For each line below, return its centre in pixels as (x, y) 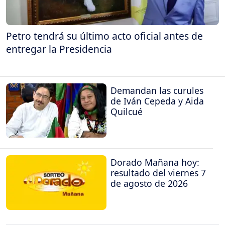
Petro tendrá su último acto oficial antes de (104, 36)
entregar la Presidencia (59, 49)
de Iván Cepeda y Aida (157, 101)
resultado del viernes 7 (158, 173)
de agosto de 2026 (149, 184)
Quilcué (127, 112)
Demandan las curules (157, 91)
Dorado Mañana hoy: (155, 162)
